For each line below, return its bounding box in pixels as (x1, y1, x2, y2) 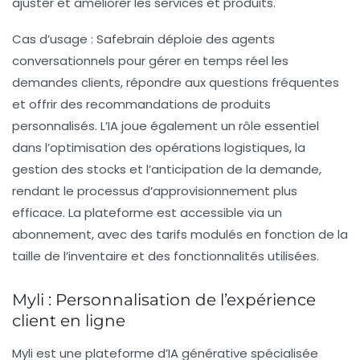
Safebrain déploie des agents (93, 30, 275, 47)
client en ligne (12, 310, 125, 330)
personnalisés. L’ (12, 117, 108, 134)
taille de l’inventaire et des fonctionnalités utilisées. (12, 247, 319, 264)
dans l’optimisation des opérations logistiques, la (12, 138, 305, 156)
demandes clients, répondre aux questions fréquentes (12, 73, 339, 91)
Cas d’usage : (12, 30, 93, 47)
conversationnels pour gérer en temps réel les (12, 51, 288, 69)
